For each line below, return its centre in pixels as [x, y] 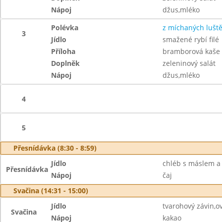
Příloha [63, 51]
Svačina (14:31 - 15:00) [51, 191]
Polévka [65, 28]
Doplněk [66, 63]
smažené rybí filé [191, 39]
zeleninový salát [189, 63]
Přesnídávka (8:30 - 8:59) [55, 148]
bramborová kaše [191, 51]
